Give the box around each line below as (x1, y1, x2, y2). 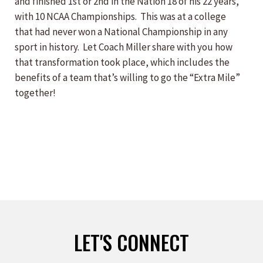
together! (15, 86, 56, 100)
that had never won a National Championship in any (15, 25, 228, 39)
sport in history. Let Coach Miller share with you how (15, 41, 232, 54)
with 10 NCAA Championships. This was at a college (15, 10, 226, 23)
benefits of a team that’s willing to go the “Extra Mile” (15, 71, 240, 85)
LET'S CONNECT (74, 227, 189, 258)
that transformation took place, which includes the (15, 56, 230, 69)
